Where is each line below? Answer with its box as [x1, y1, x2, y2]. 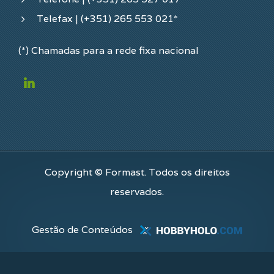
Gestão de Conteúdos [32, 223, 140, 237]
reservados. [110, 185, 164, 199]
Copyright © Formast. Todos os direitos [44, 166, 230, 179]
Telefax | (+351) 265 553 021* [37, 12, 178, 26]
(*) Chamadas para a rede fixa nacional [18, 44, 199, 57]
